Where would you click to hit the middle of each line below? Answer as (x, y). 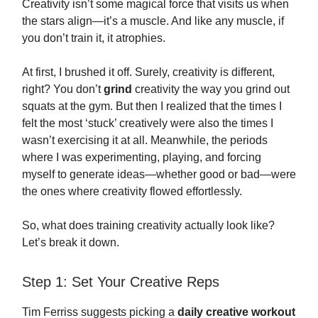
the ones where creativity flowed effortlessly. (132, 191)
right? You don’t (63, 89)
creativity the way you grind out (211, 89)
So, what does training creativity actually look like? (148, 225)
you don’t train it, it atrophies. (94, 38)
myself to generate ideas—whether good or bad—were (159, 174)
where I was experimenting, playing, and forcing (142, 157)
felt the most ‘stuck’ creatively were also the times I (148, 123)
